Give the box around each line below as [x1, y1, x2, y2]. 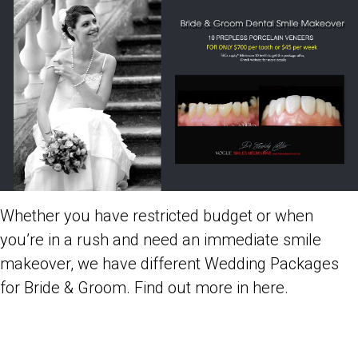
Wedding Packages [201, 254, 339, 274]
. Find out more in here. [126, 278, 288, 298]
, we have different [70, 254, 201, 274]
